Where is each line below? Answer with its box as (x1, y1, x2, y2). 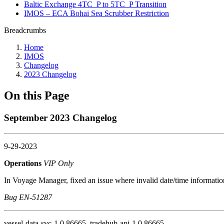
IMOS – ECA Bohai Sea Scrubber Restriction (24, 9, 169, 17)
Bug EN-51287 (4, 192, 52, 201)
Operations (4, 158, 43, 167)
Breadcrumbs (4, 26, 46, 34)
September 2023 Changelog (4, 112, 117, 123)
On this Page (4, 88, 69, 102)
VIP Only (43, 158, 73, 167)
